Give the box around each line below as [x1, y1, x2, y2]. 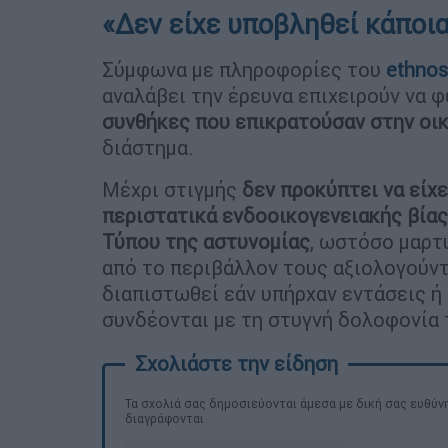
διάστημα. [102, 135, 194, 161]
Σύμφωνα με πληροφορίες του [102, 57, 386, 83]
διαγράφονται [125, 411, 204, 427]
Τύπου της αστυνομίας [102, 229, 310, 255]
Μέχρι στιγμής [102, 177, 237, 203]
